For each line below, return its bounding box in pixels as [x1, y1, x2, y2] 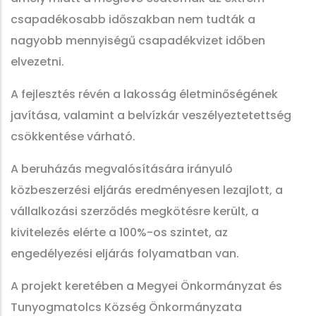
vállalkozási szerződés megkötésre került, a [11, 203, 259, 219]
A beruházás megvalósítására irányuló [11, 161, 233, 177]
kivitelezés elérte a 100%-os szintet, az [11, 224, 228, 241]
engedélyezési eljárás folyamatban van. [11, 245, 239, 262]
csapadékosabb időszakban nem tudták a [11, 11, 255, 28]
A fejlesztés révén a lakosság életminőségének [11, 86, 278, 102]
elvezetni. [11, 54, 64, 70]
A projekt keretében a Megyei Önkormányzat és [11, 278, 282, 294]
